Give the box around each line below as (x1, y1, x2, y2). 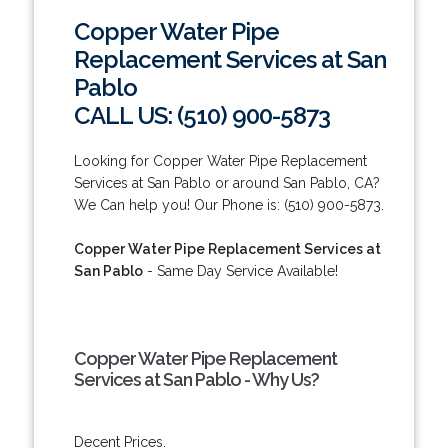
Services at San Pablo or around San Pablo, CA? (73, 174, 380, 191)
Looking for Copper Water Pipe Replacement (73, 152, 367, 169)
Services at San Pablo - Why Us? (73, 368, 319, 390)
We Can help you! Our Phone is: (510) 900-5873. (73, 196, 384, 213)
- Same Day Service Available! (142, 262, 338, 279)
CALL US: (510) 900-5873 (73, 100, 330, 130)
